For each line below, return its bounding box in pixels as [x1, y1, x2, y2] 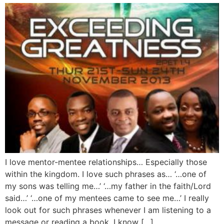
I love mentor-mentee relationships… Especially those [5, 156, 207, 167]
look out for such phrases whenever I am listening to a [5, 204, 211, 215]
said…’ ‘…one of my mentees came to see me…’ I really [5, 192, 209, 203]
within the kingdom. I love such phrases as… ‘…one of [5, 168, 206, 179]
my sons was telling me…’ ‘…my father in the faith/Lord [5, 180, 211, 191]
